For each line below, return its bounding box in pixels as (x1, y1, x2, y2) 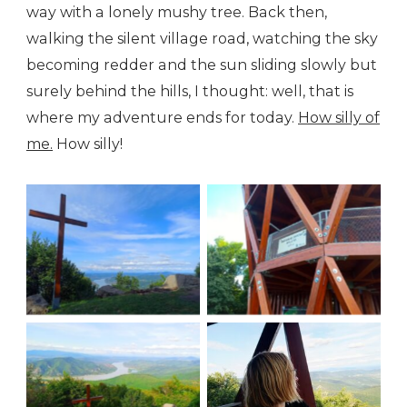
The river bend (59, 378, 167, 396)
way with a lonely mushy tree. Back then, (26, 4, 327, 22)
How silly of (298, 109, 380, 127)
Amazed (263, 373, 324, 392)
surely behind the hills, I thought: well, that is (26, 83, 353, 101)
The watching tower (219, 241, 369, 259)
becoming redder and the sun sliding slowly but (26, 56, 377, 74)
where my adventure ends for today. (26, 109, 298, 127)
